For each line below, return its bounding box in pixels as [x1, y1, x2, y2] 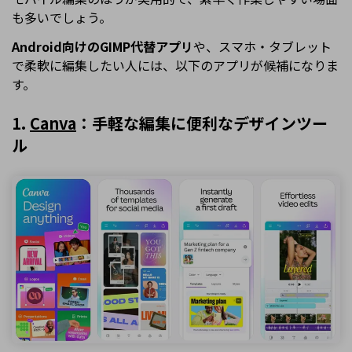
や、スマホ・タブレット [193, 36, 332, 56]
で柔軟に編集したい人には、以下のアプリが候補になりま [12, 55, 339, 75]
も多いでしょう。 [12, 7, 112, 27]
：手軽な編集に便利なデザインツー [76, 111, 328, 134]
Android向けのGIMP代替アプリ [12, 36, 193, 56]
